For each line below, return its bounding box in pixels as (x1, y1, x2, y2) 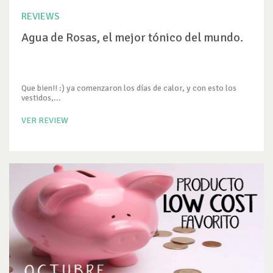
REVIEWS (21, 10, 60, 23)
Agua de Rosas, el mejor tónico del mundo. (21, 30, 243, 45)
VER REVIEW (21, 115, 68, 126)
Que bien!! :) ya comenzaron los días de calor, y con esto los (21, 83, 236, 93)
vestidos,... (21, 93, 61, 103)
